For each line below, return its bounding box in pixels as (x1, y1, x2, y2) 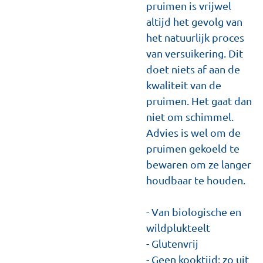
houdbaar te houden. (146, 174, 245, 186)
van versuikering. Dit (146, 47, 243, 59)
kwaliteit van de (146, 79, 221, 91)
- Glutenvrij (146, 237, 198, 249)
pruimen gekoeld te (146, 142, 240, 154)
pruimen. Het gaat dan (146, 95, 252, 107)
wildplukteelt (146, 221, 210, 234)
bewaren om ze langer (146, 158, 251, 170)
